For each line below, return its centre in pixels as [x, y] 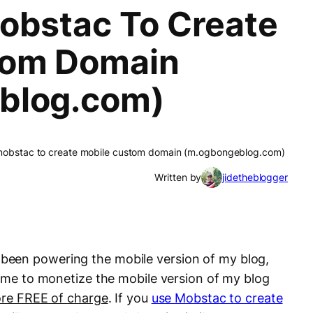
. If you [130, 298]
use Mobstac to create [217, 298]
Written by [178, 177]
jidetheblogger [255, 177]
